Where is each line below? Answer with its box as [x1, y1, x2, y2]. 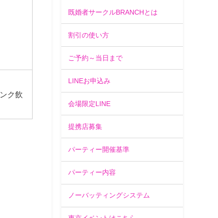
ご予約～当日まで [68, 54, 123, 61]
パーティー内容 [68, 169, 116, 176]
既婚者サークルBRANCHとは [68, 8, 158, 16]
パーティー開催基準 [68, 145, 130, 153]
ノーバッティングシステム [68, 192, 150, 199]
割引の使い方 [68, 31, 109, 38]
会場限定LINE [68, 100, 111, 107]
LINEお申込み [68, 77, 111, 84]
